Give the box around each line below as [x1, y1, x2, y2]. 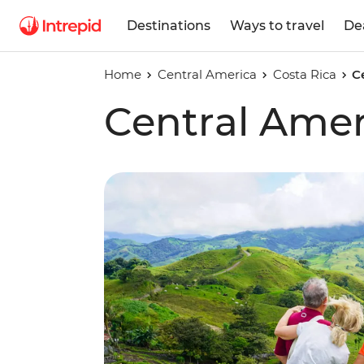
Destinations [127, 17, 210, 33]
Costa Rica [272, 67, 336, 82]
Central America [157, 67, 257, 82]
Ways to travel [230, 17, 324, 33]
